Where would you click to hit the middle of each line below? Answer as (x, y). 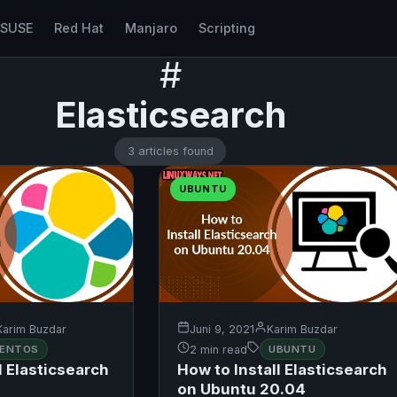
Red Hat (78, 28)
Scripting (226, 28)
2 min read (218, 349)
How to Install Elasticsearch (282, 370)
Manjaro (151, 28)
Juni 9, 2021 (222, 329)
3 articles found (170, 151)
